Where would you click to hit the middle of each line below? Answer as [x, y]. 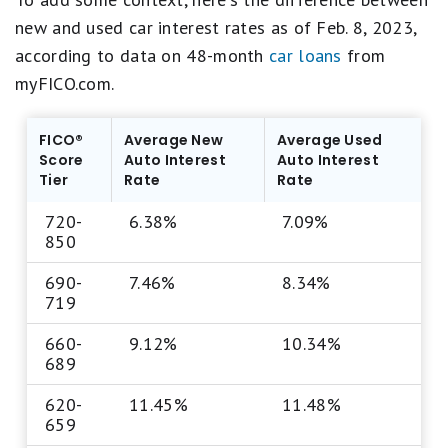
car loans [305, 55]
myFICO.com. [65, 83]
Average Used [330, 140]
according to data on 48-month [142, 55]
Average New [174, 140]
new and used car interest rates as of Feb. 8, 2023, [216, 27]
